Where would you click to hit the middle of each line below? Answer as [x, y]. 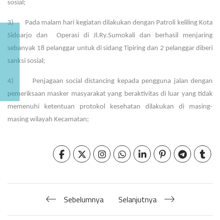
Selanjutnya [137, 199]
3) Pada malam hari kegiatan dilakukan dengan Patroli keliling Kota [110, 23]
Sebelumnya [83, 199]
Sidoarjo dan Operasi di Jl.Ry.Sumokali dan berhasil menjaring [110, 35]
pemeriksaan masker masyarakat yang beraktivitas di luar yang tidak [110, 94]
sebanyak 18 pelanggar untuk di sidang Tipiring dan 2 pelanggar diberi [110, 48]
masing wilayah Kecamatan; [48, 119]
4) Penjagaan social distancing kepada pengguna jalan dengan [110, 81]
